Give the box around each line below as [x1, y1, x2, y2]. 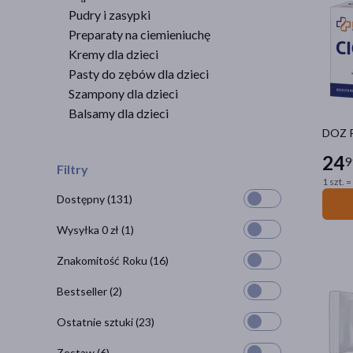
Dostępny [57, 191, 107, 206]
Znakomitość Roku [57, 253, 150, 267]
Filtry [57, 162, 88, 176]
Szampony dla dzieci [69, 86, 178, 101]
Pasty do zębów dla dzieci [69, 66, 209, 81]
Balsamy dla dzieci [69, 106, 169, 121]
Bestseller [57, 284, 110, 298]
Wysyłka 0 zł [57, 222, 121, 236]
